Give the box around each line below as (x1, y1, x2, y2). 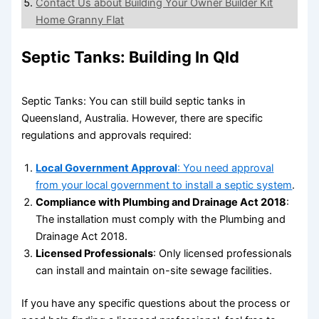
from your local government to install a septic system (36, 179, 293, 192)
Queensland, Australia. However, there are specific (21, 112, 263, 125)
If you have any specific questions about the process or (21, 297, 291, 310)
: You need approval (177, 162, 274, 175)
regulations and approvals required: (21, 129, 192, 142)
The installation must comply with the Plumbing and (36, 213, 286, 226)
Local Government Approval (36, 162, 178, 175)
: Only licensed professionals (153, 247, 293, 261)
